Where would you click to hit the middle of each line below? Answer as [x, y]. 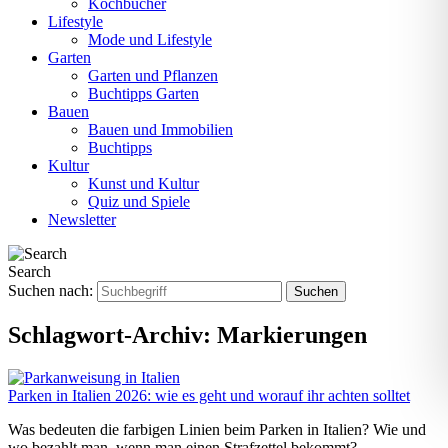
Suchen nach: [50, 290]
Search [29, 271]
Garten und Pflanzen [153, 75]
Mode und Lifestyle [150, 39]
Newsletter [82, 219]
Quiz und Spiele [139, 201]
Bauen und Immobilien [160, 129]
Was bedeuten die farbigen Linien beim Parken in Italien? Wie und [217, 429]
